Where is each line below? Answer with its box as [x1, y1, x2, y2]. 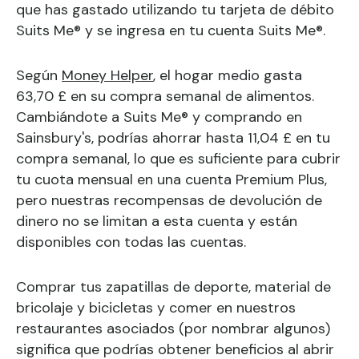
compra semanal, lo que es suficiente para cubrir [16, 149, 341, 168]
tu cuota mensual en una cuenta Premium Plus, [16, 170, 327, 189]
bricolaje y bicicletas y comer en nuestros [16, 298, 296, 317]
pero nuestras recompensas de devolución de [16, 191, 322, 210]
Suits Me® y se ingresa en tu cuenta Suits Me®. [16, 21, 325, 40]
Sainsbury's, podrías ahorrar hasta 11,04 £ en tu [16, 128, 330, 147]
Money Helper [62, 66, 153, 85]
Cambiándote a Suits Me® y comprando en [16, 107, 302, 127]
